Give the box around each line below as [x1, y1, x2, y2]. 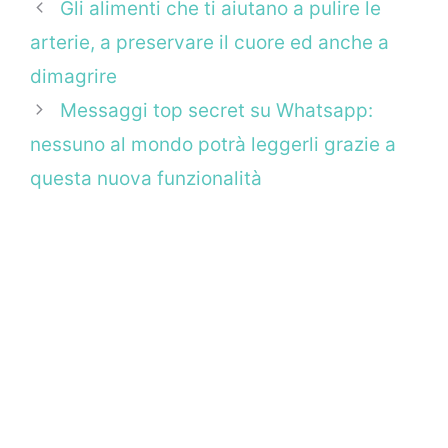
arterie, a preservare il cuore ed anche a [30, 31, 389, 55]
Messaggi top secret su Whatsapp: [60, 99, 374, 123]
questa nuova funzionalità [30, 167, 262, 191]
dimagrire [30, 65, 117, 89]
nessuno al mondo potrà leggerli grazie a [30, 133, 396, 157]
